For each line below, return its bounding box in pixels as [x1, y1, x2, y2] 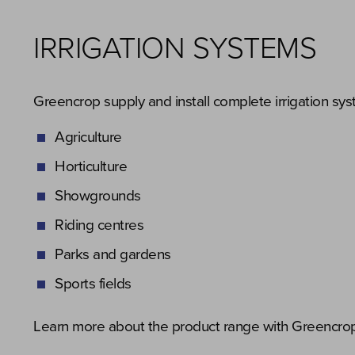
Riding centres [55, 216, 143, 234]
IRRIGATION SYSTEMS [33, 30, 316, 67]
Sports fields [55, 275, 132, 292]
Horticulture [55, 158, 127, 175]
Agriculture [55, 128, 122, 146]
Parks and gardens [55, 246, 171, 263]
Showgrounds [55, 187, 141, 204]
